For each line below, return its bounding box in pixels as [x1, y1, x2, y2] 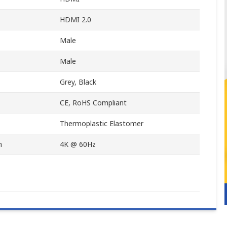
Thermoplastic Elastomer [60, 119, 143, 129]
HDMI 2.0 [60, 15, 91, 25]
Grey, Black [60, 77, 96, 87]
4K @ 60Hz [60, 139, 96, 149]
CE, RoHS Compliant [60, 98, 127, 108]
